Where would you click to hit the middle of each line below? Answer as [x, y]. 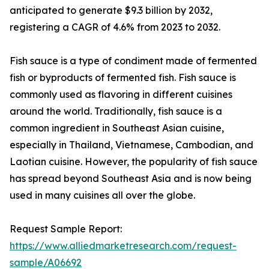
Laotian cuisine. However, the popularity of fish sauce [134, 162]
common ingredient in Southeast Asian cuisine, [117, 128]
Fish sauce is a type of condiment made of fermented [133, 61]
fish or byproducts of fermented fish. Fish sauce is [123, 78]
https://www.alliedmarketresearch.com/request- [123, 246]
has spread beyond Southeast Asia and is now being [131, 179]
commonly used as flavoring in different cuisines [121, 95]
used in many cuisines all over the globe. [102, 195]
